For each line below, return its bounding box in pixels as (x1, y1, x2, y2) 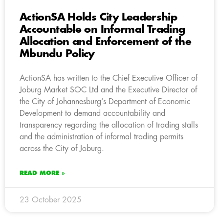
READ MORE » (20, 170, 65, 176)
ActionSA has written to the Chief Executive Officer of (20, 74, 197, 82)
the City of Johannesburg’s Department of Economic (20, 97, 191, 106)
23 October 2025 (20, 196, 82, 204)
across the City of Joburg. (20, 144, 104, 153)
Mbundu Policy (20, 48, 95, 59)
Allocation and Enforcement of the (20, 36, 192, 47)
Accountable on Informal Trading (20, 24, 185, 35)
